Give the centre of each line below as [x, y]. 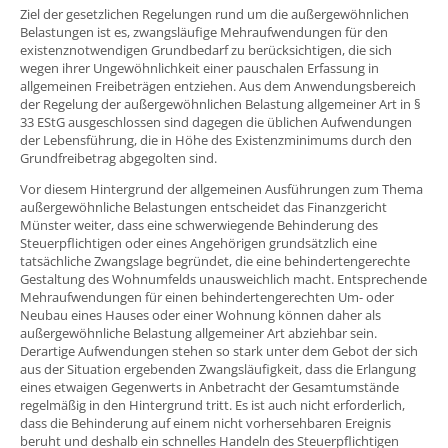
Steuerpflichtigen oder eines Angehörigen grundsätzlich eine [198, 242]
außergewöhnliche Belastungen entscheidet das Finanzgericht [203, 206]
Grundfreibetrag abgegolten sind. [118, 157]
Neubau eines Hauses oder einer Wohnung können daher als [200, 314]
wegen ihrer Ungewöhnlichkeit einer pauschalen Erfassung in [199, 67]
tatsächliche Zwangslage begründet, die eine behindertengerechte [215, 260]
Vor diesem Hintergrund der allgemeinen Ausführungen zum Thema [221, 188]
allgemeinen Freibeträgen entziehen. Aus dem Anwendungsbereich [218, 85]
